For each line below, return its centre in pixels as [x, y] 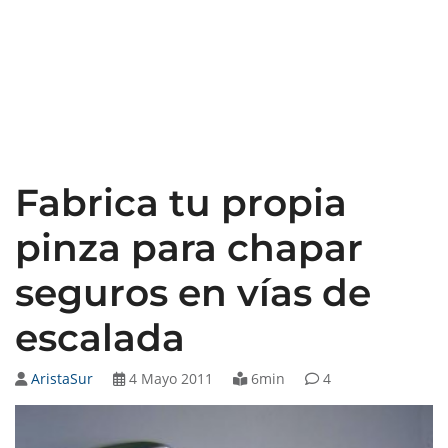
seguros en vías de [193, 293]
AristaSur [62, 379]
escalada [100, 338]
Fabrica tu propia [181, 203]
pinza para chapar [189, 248]
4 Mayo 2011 [169, 379]
